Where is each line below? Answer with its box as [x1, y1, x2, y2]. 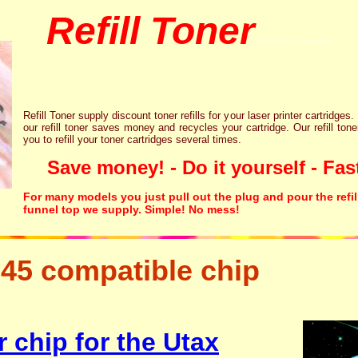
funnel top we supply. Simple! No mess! [23, 203, 240, 216]
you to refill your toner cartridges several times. [23, 133, 241, 145]
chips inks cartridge [255, 37, 333, 46]
